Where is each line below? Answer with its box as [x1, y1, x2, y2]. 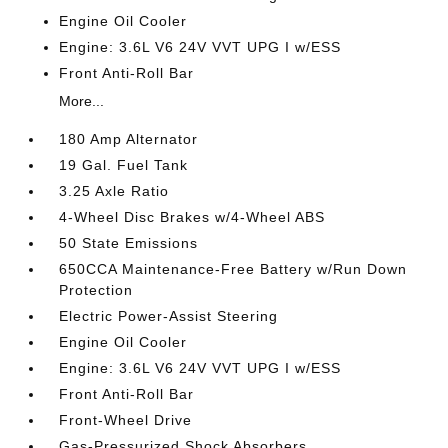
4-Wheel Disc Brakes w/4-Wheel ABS [59, 209, 326, 225]
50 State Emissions [59, 235, 199, 251]
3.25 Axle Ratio [59, 183, 170, 199]
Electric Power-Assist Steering [59, 308, 279, 324]
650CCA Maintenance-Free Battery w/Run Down [59, 261, 408, 277]
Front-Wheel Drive [59, 412, 193, 428]
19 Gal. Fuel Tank [59, 157, 189, 173]
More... [59, 93, 105, 109]
